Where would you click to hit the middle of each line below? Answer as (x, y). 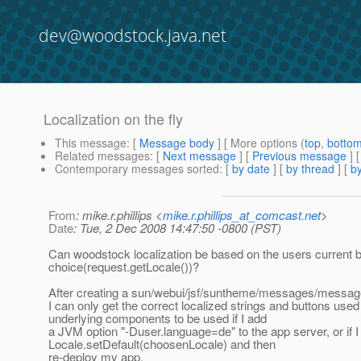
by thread (310, 169)
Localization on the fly (113, 119)
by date (251, 169)
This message (91, 143)
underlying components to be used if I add (158, 318)
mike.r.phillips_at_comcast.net (242, 215)
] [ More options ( (259, 143)
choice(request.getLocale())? (124, 267)
